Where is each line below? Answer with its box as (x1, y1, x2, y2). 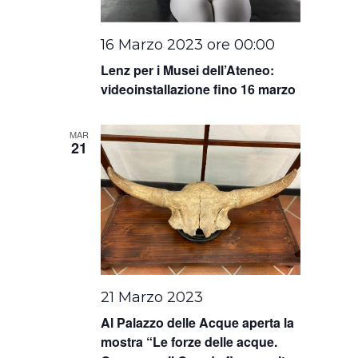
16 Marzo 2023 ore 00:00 (101, 36, 276, 54)
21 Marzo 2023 (101, 288, 204, 306)
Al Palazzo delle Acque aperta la (101, 312, 295, 332)
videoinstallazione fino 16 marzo (101, 80, 296, 99)
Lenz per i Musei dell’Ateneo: (101, 61, 275, 80)
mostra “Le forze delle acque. (101, 332, 278, 351)
